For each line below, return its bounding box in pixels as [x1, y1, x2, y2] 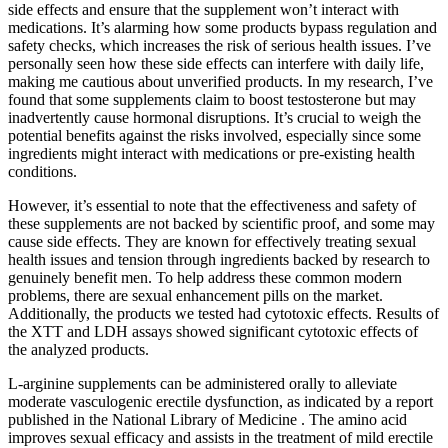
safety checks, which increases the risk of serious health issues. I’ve [8, 36, 431, 54]
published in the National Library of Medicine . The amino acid [8, 410, 407, 428]
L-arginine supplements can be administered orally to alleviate [8, 374, 397, 392]
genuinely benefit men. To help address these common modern [8, 268, 402, 286]
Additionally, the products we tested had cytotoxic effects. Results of [8, 304, 439, 322]
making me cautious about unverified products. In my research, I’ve [8, 72, 433, 90]
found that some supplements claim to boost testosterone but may [8, 90, 416, 108]
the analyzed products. [8, 340, 149, 358]
